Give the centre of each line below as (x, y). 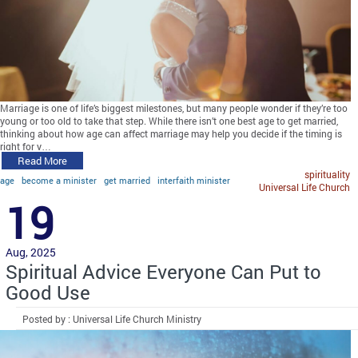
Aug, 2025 (31, 253)
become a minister (59, 181)
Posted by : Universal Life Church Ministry (112, 319)
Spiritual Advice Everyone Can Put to (163, 272)
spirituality (327, 175)
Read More (42, 161)
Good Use (48, 293)
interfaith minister (194, 181)
